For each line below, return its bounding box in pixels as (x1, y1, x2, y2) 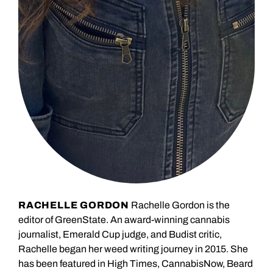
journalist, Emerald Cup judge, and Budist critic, (18, 229, 222, 240)
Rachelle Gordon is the (129, 200, 230, 211)
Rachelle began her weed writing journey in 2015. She (18, 244, 248, 255)
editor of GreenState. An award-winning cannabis (18, 214, 230, 225)
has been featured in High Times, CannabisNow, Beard (18, 258, 253, 269)
